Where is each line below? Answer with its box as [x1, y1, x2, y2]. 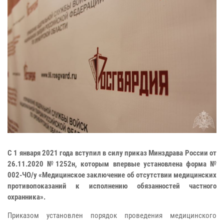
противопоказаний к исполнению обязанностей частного [7, 181, 216, 190]
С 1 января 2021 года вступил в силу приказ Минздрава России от [7, 148, 216, 157]
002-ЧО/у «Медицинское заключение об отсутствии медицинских [7, 170, 216, 179]
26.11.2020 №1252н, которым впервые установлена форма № [7, 159, 216, 168]
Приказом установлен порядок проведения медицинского [7, 210, 216, 220]
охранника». [7, 192, 45, 201]
